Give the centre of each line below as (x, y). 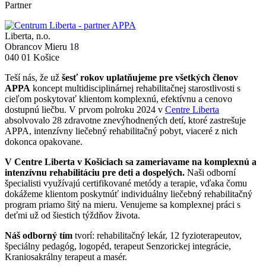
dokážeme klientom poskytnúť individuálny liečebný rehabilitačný (129, 194)
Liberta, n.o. (28, 36)
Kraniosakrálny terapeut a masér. (66, 257)
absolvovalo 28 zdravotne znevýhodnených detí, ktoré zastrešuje (125, 121)
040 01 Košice (32, 58)
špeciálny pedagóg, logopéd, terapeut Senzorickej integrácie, (118, 246)
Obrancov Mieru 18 (42, 47)
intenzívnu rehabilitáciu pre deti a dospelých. (95, 173)
